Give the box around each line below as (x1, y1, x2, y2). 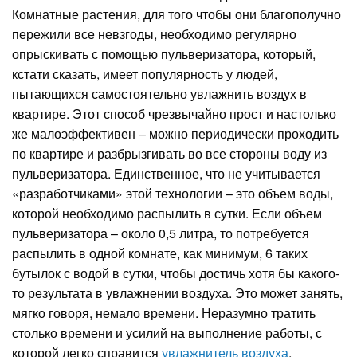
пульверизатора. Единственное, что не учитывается (12, 163, 320, 182)
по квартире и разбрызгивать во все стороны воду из (12, 143, 327, 163)
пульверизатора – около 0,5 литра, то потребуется (12, 223, 309, 242)
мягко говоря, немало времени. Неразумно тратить (12, 303, 316, 322)
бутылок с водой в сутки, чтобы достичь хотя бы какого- (12, 263, 339, 282)
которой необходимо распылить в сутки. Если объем (12, 203, 322, 222)
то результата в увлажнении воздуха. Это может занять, (12, 283, 343, 302)
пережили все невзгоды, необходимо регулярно (12, 24, 296, 43)
